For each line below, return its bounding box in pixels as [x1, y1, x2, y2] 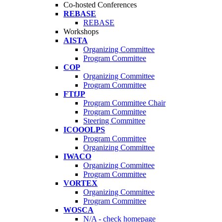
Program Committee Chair [83, 99, 166, 108]
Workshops [63, 27, 99, 36]
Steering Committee [83, 116, 145, 125]
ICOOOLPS [63, 125, 105, 134]
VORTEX [63, 179, 98, 188]
